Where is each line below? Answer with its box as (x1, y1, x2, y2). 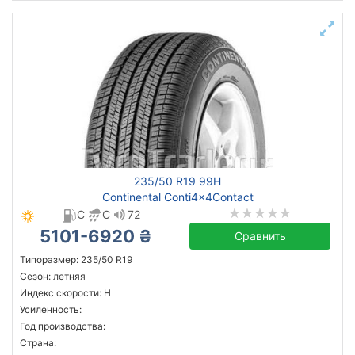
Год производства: (20, 320, 105, 332)
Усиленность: (20, 303, 82, 315)
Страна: (20, 337, 56, 349)
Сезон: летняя (20, 270, 86, 282)
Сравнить (234, 229, 286, 242)
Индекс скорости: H (20, 287, 111, 299)
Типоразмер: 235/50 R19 (20, 254, 132, 265)
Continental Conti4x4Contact (101, 190, 254, 204)
